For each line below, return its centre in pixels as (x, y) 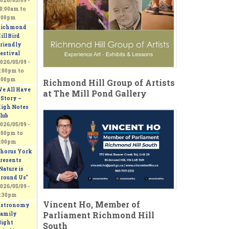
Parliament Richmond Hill (98, 215)
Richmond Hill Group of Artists (109, 83)
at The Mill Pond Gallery (95, 94)
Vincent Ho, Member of (91, 204)
